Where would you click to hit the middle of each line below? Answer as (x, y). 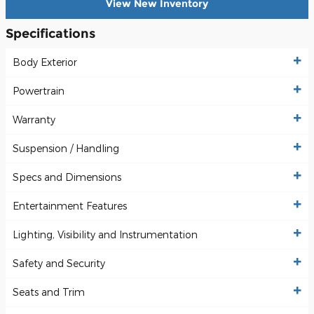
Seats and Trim (49, 292)
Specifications (50, 33)
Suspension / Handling (66, 149)
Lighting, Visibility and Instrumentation (105, 235)
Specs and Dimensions (67, 177)
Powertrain (39, 91)
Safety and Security (59, 264)
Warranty (34, 120)
